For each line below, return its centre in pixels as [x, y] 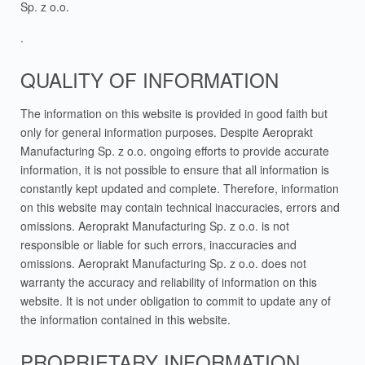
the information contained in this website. [125, 319]
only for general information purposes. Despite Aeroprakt [167, 132]
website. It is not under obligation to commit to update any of [176, 301]
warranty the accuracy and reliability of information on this [169, 282]
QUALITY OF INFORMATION [150, 79]
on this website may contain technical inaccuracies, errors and [180, 207]
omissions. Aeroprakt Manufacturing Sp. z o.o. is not [155, 226]
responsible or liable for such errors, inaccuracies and [158, 244]
